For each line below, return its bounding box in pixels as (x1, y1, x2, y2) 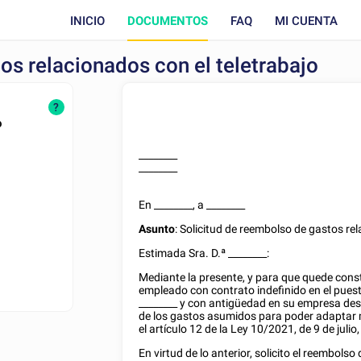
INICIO (69, 13, 105, 28)
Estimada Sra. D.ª (139, 247, 229, 259)
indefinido (257, 284, 307, 297)
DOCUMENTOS (127, 13, 208, 28)
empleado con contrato (139, 284, 258, 297)
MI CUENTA (274, 13, 338, 28)
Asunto (139, 222, 176, 235)
